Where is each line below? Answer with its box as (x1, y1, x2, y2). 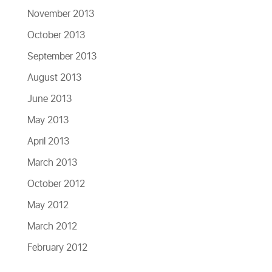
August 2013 (27, 70, 81, 86)
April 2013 (27, 134, 69, 149)
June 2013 (27, 92, 72, 107)
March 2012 (27, 219, 77, 234)
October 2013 (27, 28, 85, 43)
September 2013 (27, 49, 97, 64)
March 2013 (27, 155, 77, 171)
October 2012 (27, 177, 85, 192)
